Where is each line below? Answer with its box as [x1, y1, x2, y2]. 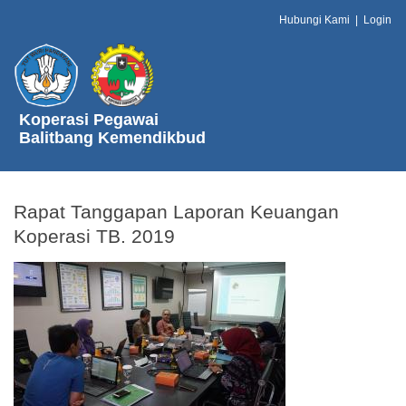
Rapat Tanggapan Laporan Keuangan [14, 200, 339, 222]
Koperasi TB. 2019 [14, 225, 175, 246]
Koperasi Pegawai [18, 110, 159, 129]
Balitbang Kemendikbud [18, 128, 206, 147]
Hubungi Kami [279, 14, 350, 26]
